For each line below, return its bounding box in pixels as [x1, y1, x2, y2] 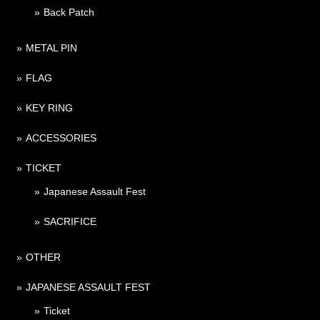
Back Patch [44, 6, 94, 18]
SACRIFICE [44, 215, 96, 227]
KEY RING [26, 101, 73, 114]
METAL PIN [26, 41, 77, 54]
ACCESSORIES [26, 131, 96, 144]
